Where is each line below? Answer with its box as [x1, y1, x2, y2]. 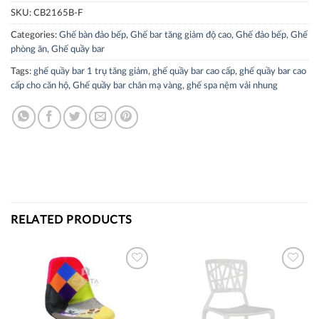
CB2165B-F [33, 9, 83, 18]
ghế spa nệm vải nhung [187, 81, 278, 90]
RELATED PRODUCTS [11, 214, 132, 226]
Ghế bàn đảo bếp [59, 31, 126, 40]
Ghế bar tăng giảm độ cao [130, 31, 231, 40]
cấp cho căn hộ [11, 81, 68, 90]
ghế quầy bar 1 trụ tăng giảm [33, 67, 148, 76]
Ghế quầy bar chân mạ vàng [73, 81, 182, 90]
